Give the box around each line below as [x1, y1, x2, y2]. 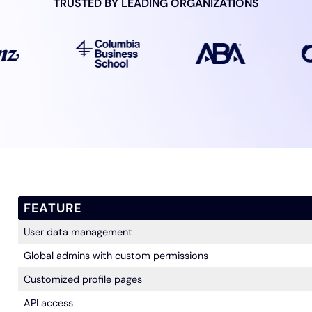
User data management [23, 225, 132, 238]
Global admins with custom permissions [23, 249, 208, 262]
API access [23, 296, 73, 309]
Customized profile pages [23, 272, 142, 286]
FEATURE [23, 199, 82, 217]
